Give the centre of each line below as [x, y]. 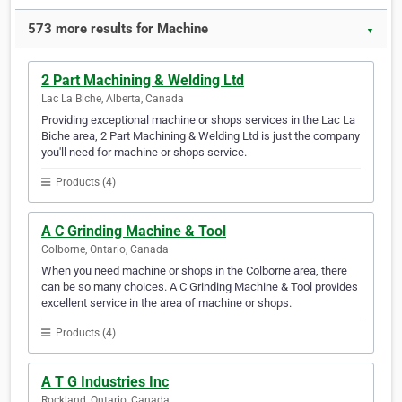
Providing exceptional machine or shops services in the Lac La [198, 120]
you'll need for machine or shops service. [144, 153]
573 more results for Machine [118, 29]
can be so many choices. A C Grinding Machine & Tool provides [200, 287]
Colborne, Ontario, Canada [105, 250]
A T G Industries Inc [105, 382]
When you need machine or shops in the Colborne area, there [194, 271]
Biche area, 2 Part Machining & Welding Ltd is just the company [201, 136]
